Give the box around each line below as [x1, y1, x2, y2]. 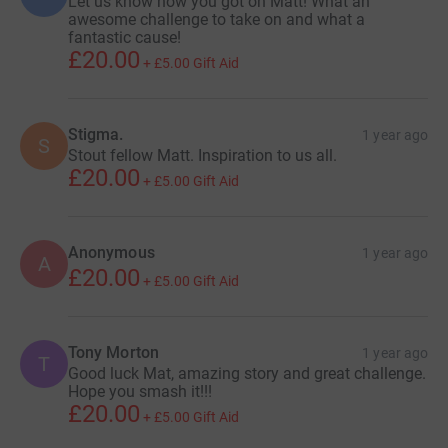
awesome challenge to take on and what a [68, 9, 365, 29]
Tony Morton [68, 342, 159, 362]
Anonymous [68, 242, 155, 262]
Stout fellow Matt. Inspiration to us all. [68, 145, 337, 165]
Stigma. [68, 124, 124, 144]
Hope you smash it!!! [68, 381, 212, 401]
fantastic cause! [68, 27, 181, 47]
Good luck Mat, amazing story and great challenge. [68, 363, 426, 383]
